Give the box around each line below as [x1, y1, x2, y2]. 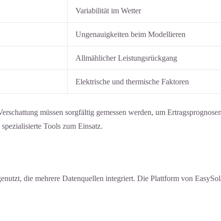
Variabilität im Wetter [75, 6, 141, 15]
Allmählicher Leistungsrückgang [75, 53, 177, 62]
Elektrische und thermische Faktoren [75, 77, 189, 86]
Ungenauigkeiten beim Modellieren [75, 30, 185, 38]
